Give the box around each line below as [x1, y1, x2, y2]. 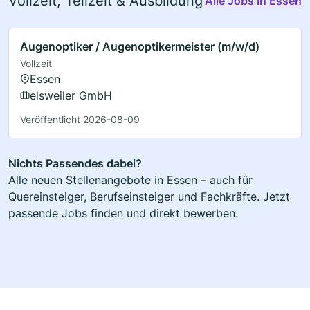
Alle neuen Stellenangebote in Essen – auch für [8, 173, 253, 188]
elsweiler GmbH [30, 89, 112, 103]
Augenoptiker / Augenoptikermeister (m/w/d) [20, 39, 259, 54]
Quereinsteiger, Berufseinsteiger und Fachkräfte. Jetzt [8, 190, 290, 204]
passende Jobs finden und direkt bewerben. [8, 206, 238, 221]
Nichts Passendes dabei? [8, 156, 142, 171]
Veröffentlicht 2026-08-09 [20, 113, 140, 126]
